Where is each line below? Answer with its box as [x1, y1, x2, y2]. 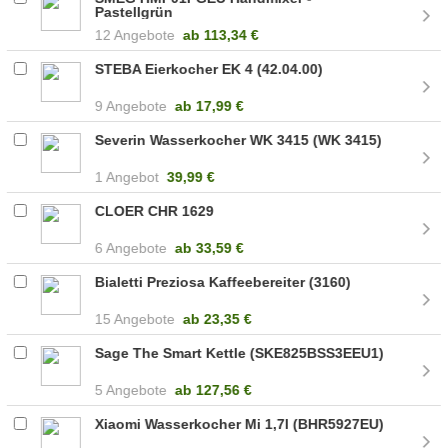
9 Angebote [95, 97, 168, 114]
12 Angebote [95, 26, 176, 43]
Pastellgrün [95, 3, 174, 20]
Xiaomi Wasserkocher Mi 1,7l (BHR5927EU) [95, 415, 385, 432]
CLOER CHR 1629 [95, 202, 215, 219]
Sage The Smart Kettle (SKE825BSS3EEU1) [95, 344, 385, 361]
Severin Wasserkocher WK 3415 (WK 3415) [95, 131, 383, 148]
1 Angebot [95, 168, 160, 185]
